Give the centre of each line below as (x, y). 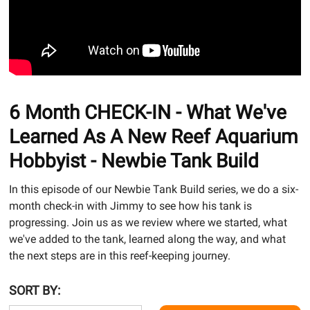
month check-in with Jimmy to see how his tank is (130, 206)
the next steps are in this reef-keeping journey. (119, 255)
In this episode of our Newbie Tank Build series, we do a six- (153, 189)
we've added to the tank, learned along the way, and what (147, 239)
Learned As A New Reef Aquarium (153, 136)
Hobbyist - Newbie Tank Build (134, 161)
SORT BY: (34, 290)
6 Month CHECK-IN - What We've (147, 112)
